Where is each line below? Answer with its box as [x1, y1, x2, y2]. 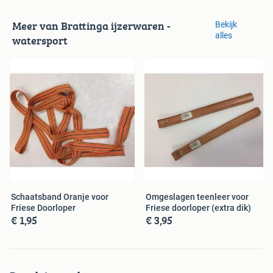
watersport [12, 32, 68, 49]
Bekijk [215, 19, 238, 29]
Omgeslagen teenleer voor [146, 192, 249, 202]
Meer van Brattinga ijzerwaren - [12, 18, 171, 34]
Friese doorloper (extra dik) [146, 203, 251, 213]
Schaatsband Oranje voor [11, 192, 108, 202]
